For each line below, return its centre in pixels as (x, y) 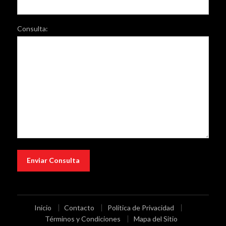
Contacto (79, 207)
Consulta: (32, 28)
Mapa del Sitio (156, 218)
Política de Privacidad (141, 207)
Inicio (43, 207)
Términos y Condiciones (83, 218)
